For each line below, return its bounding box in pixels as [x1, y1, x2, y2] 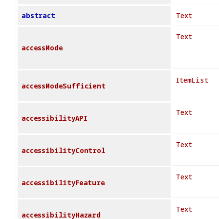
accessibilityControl [22, 146, 106, 155]
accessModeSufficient [22, 81, 106, 91]
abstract [22, 11, 55, 21]
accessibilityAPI [22, 113, 88, 123]
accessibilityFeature [22, 178, 105, 188]
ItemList [176, 75, 208, 85]
